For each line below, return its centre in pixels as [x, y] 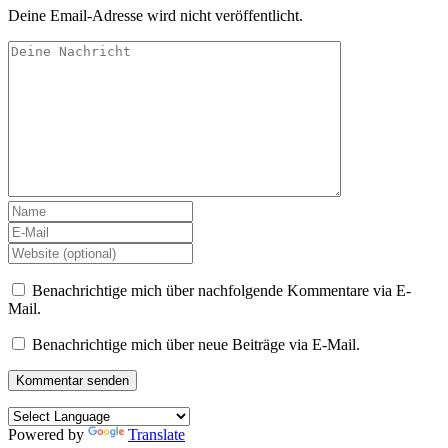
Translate [156, 434]
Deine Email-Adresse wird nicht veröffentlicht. [155, 15]
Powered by [48, 434]
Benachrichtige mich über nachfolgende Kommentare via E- [221, 290]
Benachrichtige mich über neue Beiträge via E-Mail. [196, 344]
